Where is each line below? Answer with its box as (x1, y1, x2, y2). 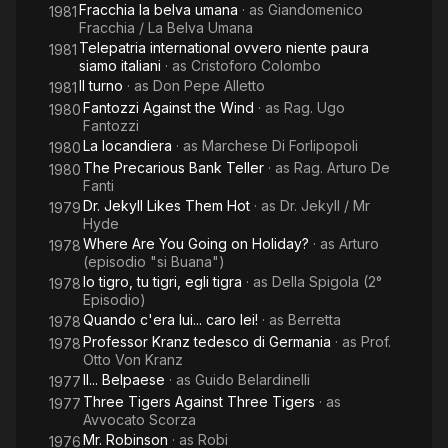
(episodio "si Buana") (83, 253, 225, 270)
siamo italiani (79, 57, 161, 74)
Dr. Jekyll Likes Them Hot (83, 197, 250, 214)
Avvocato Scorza (83, 411, 196, 428)
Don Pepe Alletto (153, 77, 265, 94)
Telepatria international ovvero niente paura (79, 39, 369, 56)
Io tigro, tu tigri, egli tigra (83, 273, 242, 290)
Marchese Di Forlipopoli (202, 137, 358, 154)
